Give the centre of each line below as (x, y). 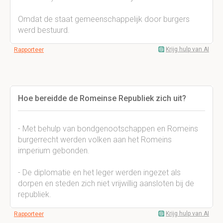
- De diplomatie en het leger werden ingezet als (99, 172)
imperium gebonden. (54, 151)
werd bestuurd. (44, 30)
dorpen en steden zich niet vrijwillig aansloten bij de (106, 183)
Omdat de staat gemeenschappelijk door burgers (104, 19)
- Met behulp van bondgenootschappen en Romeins (108, 129)
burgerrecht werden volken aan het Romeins (95, 140)
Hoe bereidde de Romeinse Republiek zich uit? (102, 98)
